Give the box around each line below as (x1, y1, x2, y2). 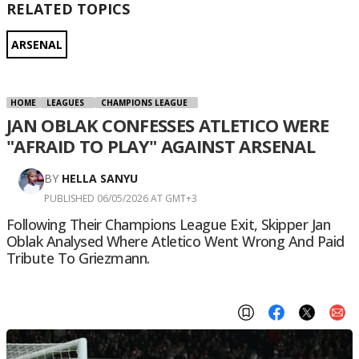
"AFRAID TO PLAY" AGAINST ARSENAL (6, 134, 315, 159)
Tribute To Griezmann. (6, 248, 150, 268)
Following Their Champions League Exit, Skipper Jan (6, 215, 330, 235)
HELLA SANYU (62, 171, 138, 187)
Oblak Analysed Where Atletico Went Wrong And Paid (6, 232, 345, 252)
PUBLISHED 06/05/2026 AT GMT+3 (44, 192, 197, 206)
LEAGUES (46, 97, 84, 109)
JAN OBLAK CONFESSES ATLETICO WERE (6, 113, 329, 138)
